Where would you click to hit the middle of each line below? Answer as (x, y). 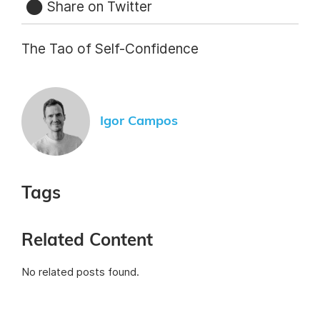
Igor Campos (139, 121)
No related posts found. (80, 272)
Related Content (87, 241)
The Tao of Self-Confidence (110, 49)
